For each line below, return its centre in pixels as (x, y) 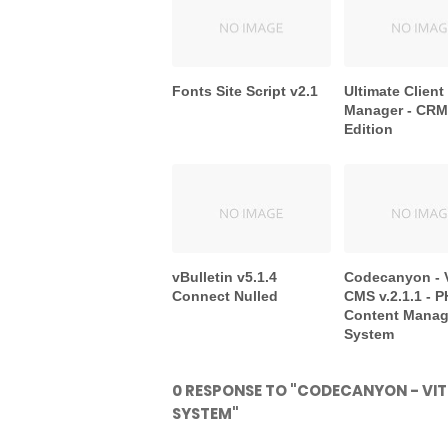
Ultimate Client (394, 91)
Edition (369, 129)
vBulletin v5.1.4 (224, 277)
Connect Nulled (225, 296)
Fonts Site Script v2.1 (245, 91)
